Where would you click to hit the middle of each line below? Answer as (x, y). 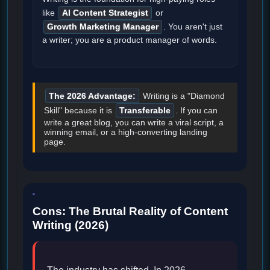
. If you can (196, 111)
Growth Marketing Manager (103, 27)
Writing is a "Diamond (183, 96)
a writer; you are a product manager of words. (130, 40)
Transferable (145, 111)
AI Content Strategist (105, 13)
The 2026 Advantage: (92, 96)
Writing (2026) (71, 225)
